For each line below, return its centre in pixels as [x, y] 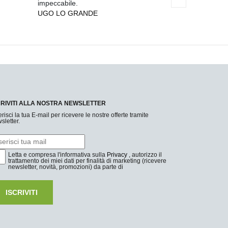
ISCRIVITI [22, 193]
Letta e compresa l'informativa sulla [58, 155]
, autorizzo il [145, 155]
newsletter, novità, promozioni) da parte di [66, 167]
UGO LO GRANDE [65, 13]
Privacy [117, 155]
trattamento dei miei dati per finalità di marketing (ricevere [87, 161]
